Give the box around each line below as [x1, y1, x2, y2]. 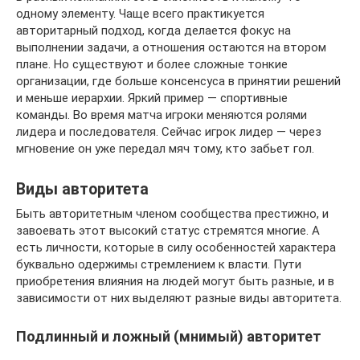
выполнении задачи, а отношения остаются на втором [16, 39, 326, 55]
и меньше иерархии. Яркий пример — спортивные [16, 90, 288, 105]
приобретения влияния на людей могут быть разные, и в [16, 273, 334, 288]
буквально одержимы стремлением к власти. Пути [16, 256, 301, 272]
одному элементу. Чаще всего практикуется [16, 6, 264, 21]
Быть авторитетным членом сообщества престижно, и [16, 206, 329, 221]
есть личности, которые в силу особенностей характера [16, 239, 336, 255]
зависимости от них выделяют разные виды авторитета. [16, 290, 342, 305]
